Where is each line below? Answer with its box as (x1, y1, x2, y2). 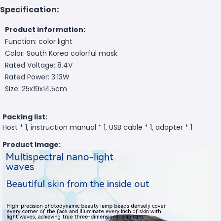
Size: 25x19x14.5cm (5, 83, 67, 94)
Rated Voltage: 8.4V (5, 60, 73, 70)
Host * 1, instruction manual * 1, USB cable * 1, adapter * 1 (2, 122, 192, 132)
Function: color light (5, 36, 73, 46)
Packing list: (2, 111, 47, 122)
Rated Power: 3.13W (5, 72, 70, 82)
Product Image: (2, 139, 61, 149)
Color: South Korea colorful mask (5, 48, 117, 58)
